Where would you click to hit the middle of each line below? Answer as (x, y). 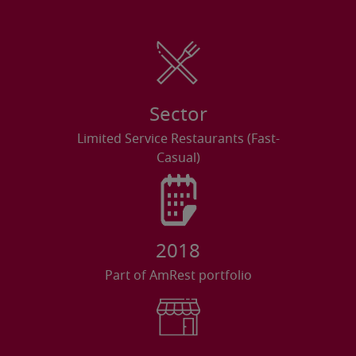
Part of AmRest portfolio (178, 276)
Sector (178, 115)
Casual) (178, 158)
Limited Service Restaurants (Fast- (178, 139)
